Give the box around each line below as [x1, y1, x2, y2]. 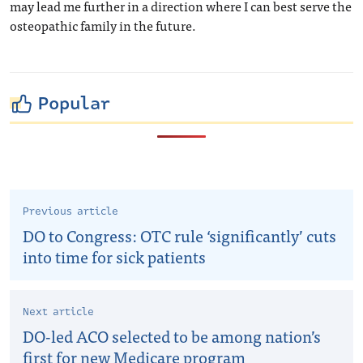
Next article [23, 304, 94, 320]
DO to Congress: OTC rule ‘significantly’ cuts [23, 222, 336, 249]
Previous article [23, 203, 118, 220]
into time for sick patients [23, 243, 206, 270]
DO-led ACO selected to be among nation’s [23, 322, 321, 349]
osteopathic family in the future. [10, 15, 196, 36]
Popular [38, 90, 110, 117]
